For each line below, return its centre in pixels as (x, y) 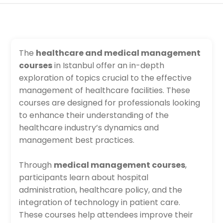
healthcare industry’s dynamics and (89, 128)
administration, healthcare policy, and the (101, 190)
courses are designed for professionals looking (110, 103)
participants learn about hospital (84, 177)
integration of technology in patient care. (100, 202)
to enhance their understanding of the (94, 115)
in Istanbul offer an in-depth (109, 65)
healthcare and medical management (118, 53)
